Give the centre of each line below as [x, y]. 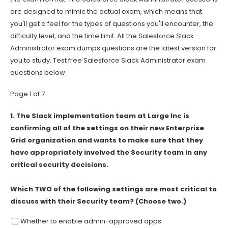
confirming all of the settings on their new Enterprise [107, 128]
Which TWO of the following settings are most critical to [113, 189]
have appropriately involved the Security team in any [109, 152]
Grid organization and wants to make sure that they [107, 140]
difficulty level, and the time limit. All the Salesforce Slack [102, 36]
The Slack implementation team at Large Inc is [103, 116]
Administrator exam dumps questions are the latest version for [113, 48]
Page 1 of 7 [27, 94]
